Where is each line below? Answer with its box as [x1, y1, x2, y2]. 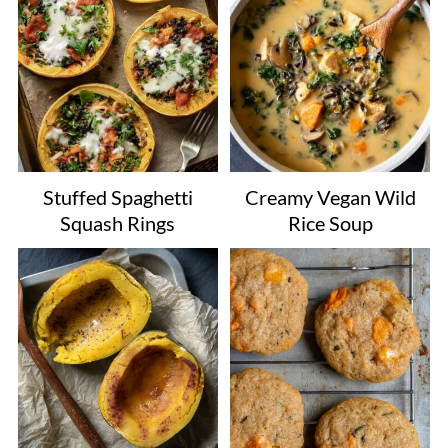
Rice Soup [287, 210, 373, 235]
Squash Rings [60, 210, 176, 235]
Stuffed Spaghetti [42, 184, 193, 209]
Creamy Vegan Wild [244, 184, 416, 209]
